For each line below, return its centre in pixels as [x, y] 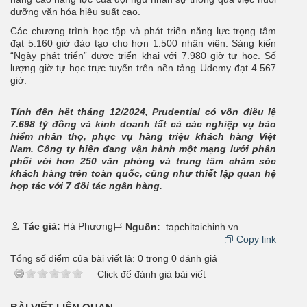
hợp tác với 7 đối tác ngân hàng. [86, 185]
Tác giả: [41, 226]
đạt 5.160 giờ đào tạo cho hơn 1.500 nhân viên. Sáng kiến [143, 43]
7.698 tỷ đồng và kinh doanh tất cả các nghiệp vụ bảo [143, 124]
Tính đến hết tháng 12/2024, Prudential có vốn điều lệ [143, 111]
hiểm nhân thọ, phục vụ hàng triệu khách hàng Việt [143, 136]
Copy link [255, 239]
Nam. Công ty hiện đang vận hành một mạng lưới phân [143, 148]
